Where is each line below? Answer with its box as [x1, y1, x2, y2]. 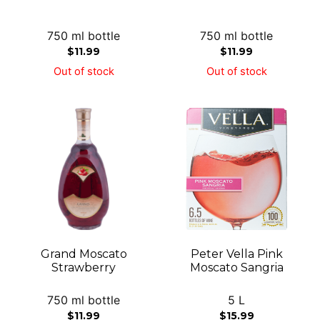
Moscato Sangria [189, 260, 284, 274]
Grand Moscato [40, 246, 127, 261]
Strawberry [51, 260, 116, 274]
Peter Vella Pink [190, 246, 283, 261]
